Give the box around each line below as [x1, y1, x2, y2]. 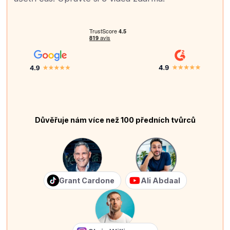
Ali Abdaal [140, 176, 180, 185]
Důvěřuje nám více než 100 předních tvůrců [34, 115, 196, 124]
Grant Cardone [59, 176, 114, 185]
